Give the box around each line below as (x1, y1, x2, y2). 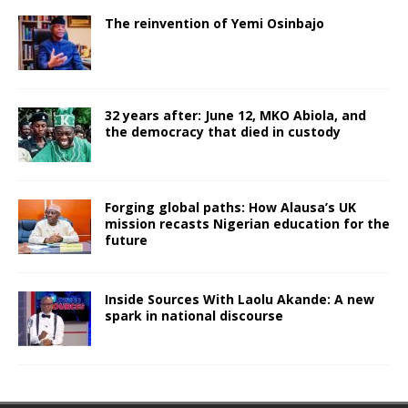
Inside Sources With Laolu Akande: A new (105, 290, 374, 308)
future (105, 230, 148, 249)
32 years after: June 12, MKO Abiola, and (105, 106, 366, 124)
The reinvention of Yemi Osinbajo (105, 14, 324, 32)
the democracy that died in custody (105, 122, 341, 140)
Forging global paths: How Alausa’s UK (105, 198, 356, 216)
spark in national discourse (105, 306, 283, 324)
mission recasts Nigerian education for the (105, 214, 390, 232)
